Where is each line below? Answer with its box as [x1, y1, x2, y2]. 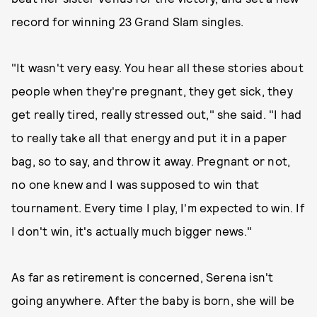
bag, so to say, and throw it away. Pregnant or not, [11, 154, 291, 168]
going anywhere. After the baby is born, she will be [11, 293, 295, 307]
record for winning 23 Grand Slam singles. [11, 14, 244, 28]
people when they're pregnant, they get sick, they [11, 83, 293, 98]
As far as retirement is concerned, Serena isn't [11, 270, 274, 284]
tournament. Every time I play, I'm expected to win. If [11, 200, 304, 214]
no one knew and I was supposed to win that [11, 177, 260, 191]
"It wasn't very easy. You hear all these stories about [11, 60, 304, 74]
